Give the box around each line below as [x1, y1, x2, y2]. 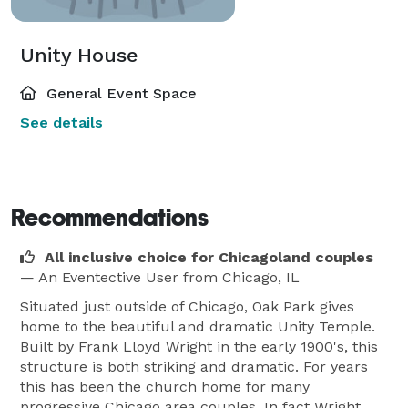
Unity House [20, 43, 138, 66]
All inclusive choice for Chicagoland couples [45, 248, 373, 266]
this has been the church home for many [20, 377, 310, 395]
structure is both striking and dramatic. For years [20, 357, 368, 375]
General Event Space [42, 84, 197, 102]
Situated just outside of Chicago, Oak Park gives [20, 297, 354, 315]
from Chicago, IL [183, 268, 300, 286]
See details [20, 113, 103, 131]
